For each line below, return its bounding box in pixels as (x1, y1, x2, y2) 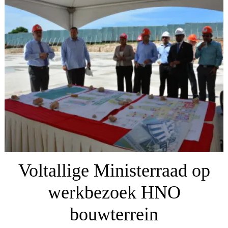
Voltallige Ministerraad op (18, 160, 210, 181)
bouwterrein (70, 204, 158, 225)
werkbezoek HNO (47, 182, 181, 203)
